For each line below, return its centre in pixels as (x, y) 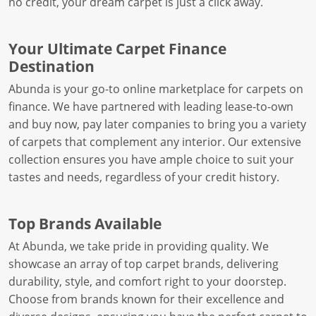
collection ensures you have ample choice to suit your (151, 159)
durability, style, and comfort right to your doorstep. (147, 281)
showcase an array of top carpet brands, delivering (144, 264)
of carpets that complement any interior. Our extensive (155, 142)
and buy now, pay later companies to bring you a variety (157, 124)
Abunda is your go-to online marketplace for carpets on (156, 89)
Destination (51, 66)
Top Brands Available (85, 223)
